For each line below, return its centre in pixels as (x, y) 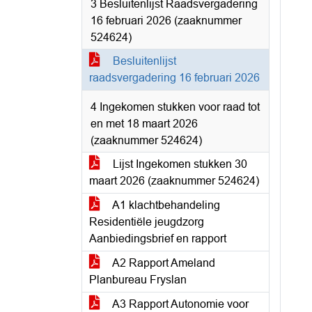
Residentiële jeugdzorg (147, 222)
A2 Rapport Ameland (163, 263)
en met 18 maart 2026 (144, 124)
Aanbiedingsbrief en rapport (158, 239)
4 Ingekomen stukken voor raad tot (175, 107)
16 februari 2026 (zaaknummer (166, 21)
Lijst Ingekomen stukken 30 (179, 164)
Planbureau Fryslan (138, 280)
